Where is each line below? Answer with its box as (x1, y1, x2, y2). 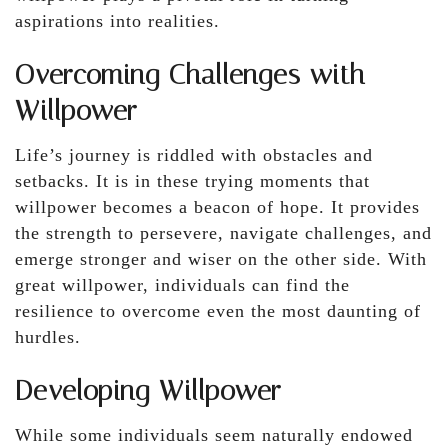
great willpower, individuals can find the (15, 275, 350, 296)
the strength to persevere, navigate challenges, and (15, 223, 432, 244)
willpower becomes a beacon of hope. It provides (15, 197, 420, 218)
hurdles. (15, 327, 81, 348)
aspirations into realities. (15, 10, 220, 31)
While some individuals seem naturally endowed (15, 425, 413, 446)
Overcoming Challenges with (15, 58, 366, 91)
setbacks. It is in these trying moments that (15, 171, 370, 192)
